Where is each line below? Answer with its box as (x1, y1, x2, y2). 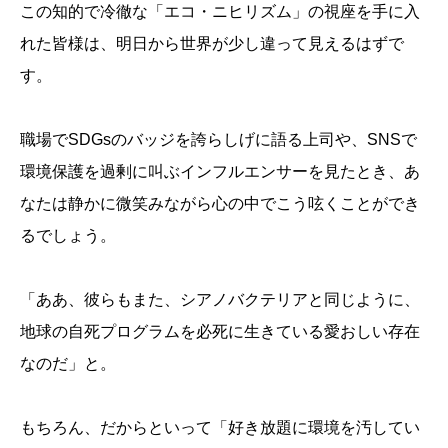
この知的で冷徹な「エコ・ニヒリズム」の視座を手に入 (20, 2, 420, 20)
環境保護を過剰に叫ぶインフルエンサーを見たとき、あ (20, 162, 420, 180)
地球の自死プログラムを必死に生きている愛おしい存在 (20, 322, 420, 340)
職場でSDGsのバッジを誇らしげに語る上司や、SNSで (20, 130, 417, 148)
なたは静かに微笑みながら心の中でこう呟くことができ (20, 194, 420, 212)
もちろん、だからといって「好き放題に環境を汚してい (20, 418, 420, 436)
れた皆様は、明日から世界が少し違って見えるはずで (20, 34, 404, 52)
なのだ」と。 (20, 354, 116, 372)
